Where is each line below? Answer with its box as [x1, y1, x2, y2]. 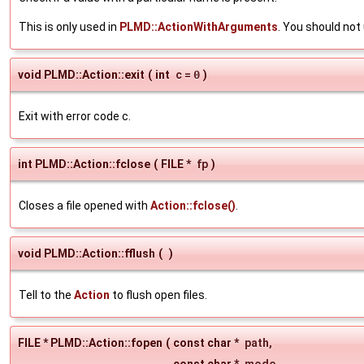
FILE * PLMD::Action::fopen [18, 336, 162, 349]
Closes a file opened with [19, 198, 150, 212]
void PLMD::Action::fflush [18, 246, 155, 260]
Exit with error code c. [19, 109, 131, 123]
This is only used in [19, 19, 119, 33]
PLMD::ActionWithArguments [119, 19, 278, 33]
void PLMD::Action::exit [18, 67, 145, 81]
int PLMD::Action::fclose [18, 157, 150, 171]
